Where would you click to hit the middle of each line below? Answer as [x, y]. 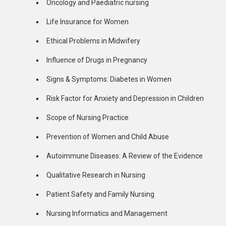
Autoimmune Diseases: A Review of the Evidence [125, 156]
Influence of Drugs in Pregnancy [97, 60]
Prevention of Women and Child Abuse [108, 137]
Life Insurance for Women [88, 22]
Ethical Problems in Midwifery [93, 41]
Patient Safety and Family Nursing [100, 194]
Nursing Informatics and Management [107, 214]
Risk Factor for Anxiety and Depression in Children [125, 99]
